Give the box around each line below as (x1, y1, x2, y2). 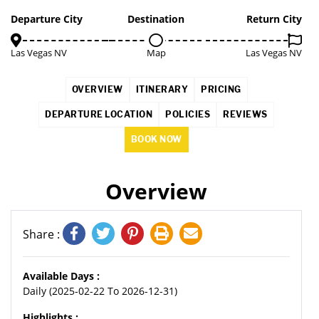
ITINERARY (135, 84, 188, 95)
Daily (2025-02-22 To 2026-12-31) (23, 284, 177, 298)
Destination (127, 12, 185, 26)
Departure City (11, 12, 83, 26)
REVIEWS (223, 109, 268, 120)
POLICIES (165, 109, 211, 120)
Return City (246, 12, 302, 26)
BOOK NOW (130, 134, 182, 145)
